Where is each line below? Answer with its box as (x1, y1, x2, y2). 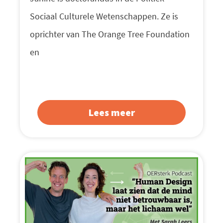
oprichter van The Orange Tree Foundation (30, 28, 190, 40)
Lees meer (88, 106, 135, 119)
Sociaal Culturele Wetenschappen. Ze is (30, 10, 178, 22)
